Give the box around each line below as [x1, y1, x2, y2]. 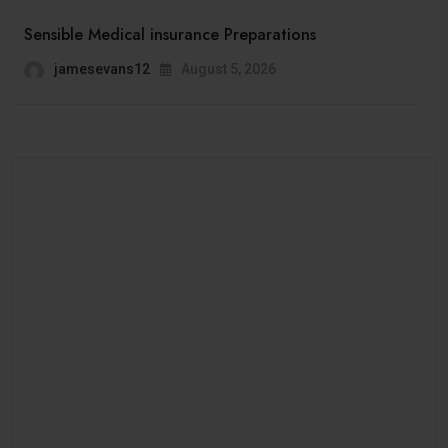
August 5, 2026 [178, 60, 276, 77]
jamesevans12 [54, 60, 150, 77]
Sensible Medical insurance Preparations [24, 22, 316, 46]
